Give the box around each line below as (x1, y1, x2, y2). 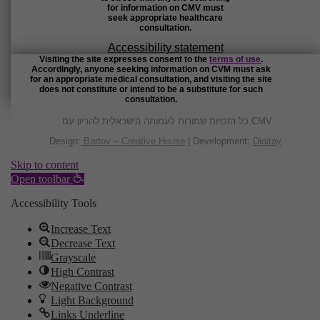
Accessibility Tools (11, 197, 96, 210)
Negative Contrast (51, 280, 132, 293)
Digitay (253, 135, 281, 146)
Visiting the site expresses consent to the (39, 54, 210, 64)
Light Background (51, 294, 134, 307)
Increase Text (51, 223, 111, 236)
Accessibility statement (107, 41, 224, 54)
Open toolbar (11, 173, 70, 186)
